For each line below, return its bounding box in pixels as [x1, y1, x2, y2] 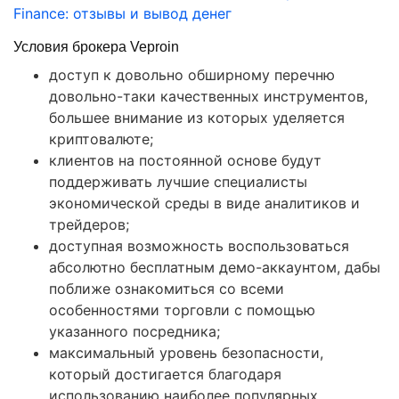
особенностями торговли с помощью [49, 301, 315, 320]
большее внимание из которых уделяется [49, 109, 345, 127]
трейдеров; [49, 216, 129, 234]
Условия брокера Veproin [13, 39, 179, 55]
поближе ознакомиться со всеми [49, 280, 284, 298]
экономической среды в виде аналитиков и [49, 194, 360, 213]
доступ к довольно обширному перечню [49, 66, 335, 85]
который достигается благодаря [49, 365, 281, 384]
